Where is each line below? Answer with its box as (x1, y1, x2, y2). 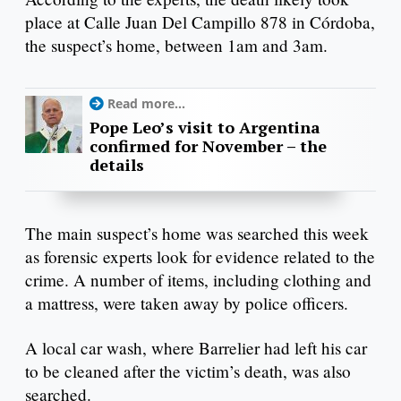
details (90, 153, 144, 175)
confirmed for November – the (90, 134, 327, 157)
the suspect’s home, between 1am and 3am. (25, 33, 328, 56)
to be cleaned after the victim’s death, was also (25, 359, 351, 382)
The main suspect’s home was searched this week (25, 221, 369, 244)
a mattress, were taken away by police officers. (25, 291, 348, 314)
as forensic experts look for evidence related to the (25, 244, 375, 268)
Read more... (107, 94, 185, 112)
